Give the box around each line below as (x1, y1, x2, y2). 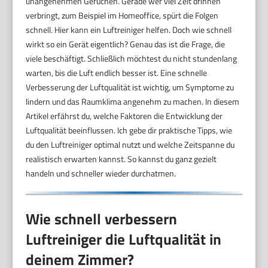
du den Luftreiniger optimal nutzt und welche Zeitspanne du (26, 138, 235, 151)
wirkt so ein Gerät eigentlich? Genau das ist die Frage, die (26, 37, 226, 50)
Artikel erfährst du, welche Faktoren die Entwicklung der (26, 109, 223, 122)
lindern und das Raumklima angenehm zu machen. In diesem (26, 95, 240, 108)
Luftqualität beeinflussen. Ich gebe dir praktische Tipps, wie (26, 123, 233, 136)
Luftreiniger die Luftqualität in (26, 227, 222, 251)
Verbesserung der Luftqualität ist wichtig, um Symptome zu (26, 80, 234, 93)
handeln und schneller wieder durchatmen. (26, 166, 176, 179)
